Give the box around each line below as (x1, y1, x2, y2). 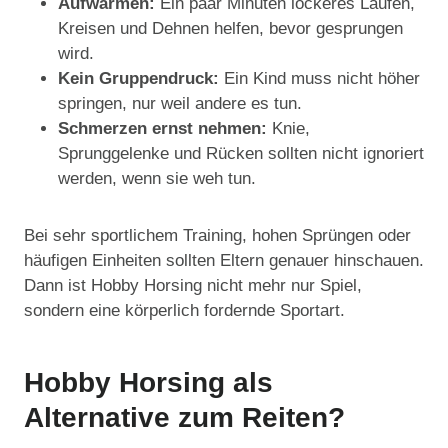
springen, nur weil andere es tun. (58, 94, 302, 114)
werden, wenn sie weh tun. (58, 169, 256, 189)
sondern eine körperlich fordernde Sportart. (24, 301, 345, 321)
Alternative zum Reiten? (24, 402, 345, 434)
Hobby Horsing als (24, 367, 273, 399)
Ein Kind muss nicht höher (224, 69, 420, 89)
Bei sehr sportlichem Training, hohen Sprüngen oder (24, 226, 411, 246)
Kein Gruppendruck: (58, 69, 224, 89)
